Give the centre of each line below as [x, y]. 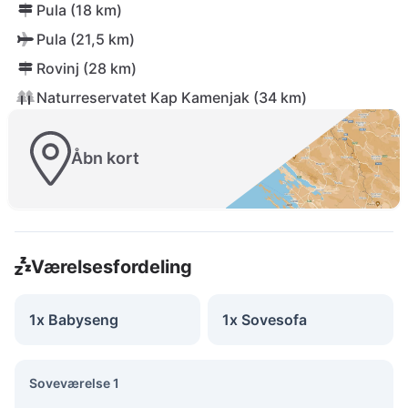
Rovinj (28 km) [87, 68]
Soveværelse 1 [74, 382]
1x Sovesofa [265, 319]
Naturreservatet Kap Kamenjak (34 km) [172, 97]
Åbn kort [105, 158]
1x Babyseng [74, 319]
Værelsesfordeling [111, 266]
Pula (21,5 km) [86, 39]
